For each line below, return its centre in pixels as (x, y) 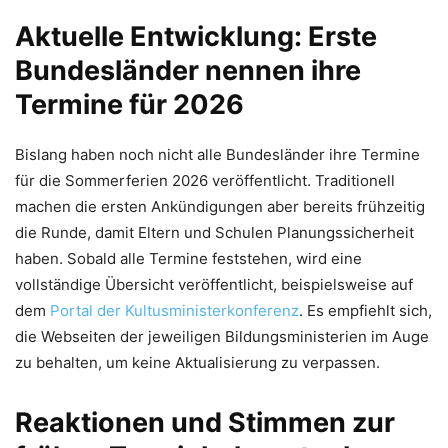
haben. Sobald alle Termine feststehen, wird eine (188, 258)
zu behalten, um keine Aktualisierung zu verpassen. (197, 362)
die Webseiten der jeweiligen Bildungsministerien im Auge (222, 336)
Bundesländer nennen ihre (188, 70)
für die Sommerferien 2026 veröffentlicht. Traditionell (205, 180)
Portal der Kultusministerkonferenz (174, 310)
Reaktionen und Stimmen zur (205, 422)
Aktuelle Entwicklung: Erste (196, 36)
